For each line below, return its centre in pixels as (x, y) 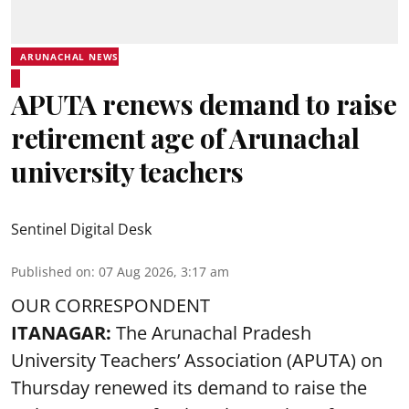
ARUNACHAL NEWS (70, 57)
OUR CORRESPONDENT (110, 305)
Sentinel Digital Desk (81, 229)
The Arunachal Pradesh (211, 333)
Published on (51, 272)
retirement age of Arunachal (185, 138)
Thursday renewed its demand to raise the (189, 388)
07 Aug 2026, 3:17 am (164, 272)
